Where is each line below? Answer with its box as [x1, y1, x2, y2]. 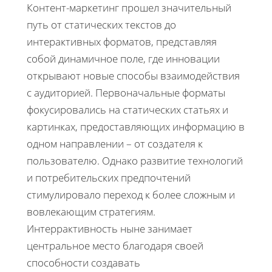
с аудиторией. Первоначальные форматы [27, 85, 225, 100]
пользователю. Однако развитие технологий [27, 153, 243, 168]
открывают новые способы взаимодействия [27, 68, 240, 83]
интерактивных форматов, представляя [27, 34, 217, 49]
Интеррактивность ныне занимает [27, 221, 192, 236]
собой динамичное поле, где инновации [27, 51, 220, 66]
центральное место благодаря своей [27, 238, 203, 253]
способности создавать [27, 255, 140, 270]
